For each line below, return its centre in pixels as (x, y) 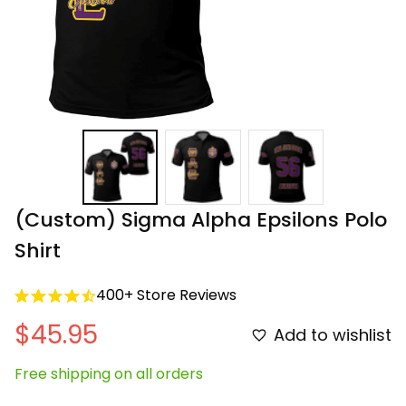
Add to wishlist (333, 334)
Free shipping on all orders (109, 374)
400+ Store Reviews (166, 295)
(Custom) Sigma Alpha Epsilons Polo (201, 220)
